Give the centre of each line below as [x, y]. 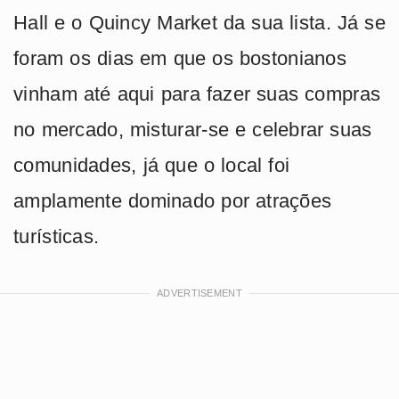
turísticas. [57, 237]
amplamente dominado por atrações [173, 201]
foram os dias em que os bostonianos [180, 59]
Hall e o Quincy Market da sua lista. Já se [199, 23]
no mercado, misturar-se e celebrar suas [193, 130]
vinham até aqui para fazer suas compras [197, 94]
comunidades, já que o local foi [152, 166]
